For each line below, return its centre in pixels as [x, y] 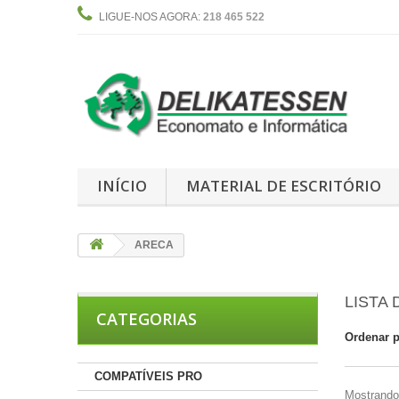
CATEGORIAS [147, 318]
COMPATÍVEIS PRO [148, 376]
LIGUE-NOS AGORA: [151, 17]
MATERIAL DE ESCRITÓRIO [283, 185]
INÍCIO [122, 185]
